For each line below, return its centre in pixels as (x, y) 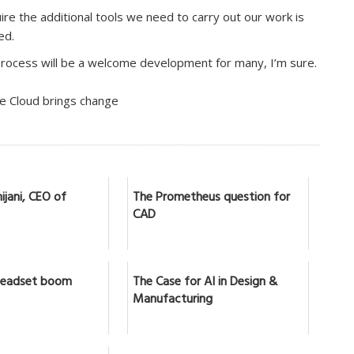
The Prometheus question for (211, 198)
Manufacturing (172, 300)
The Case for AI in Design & (205, 282)
